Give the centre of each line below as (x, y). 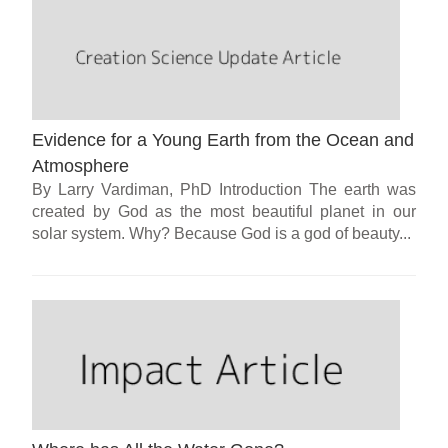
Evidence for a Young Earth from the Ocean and (223, 140)
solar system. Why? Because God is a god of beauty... (222, 234)
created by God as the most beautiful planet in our (224, 212)
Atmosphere (81, 166)
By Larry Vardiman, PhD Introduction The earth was (224, 190)
